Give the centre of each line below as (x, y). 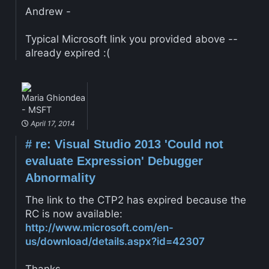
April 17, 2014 (52, 124)
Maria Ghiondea (53, 98)
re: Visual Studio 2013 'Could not (127, 144)
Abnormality (60, 178)
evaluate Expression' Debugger (114, 161)
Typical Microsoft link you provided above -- (131, 39)
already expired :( (67, 53)
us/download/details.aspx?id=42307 (115, 242)
